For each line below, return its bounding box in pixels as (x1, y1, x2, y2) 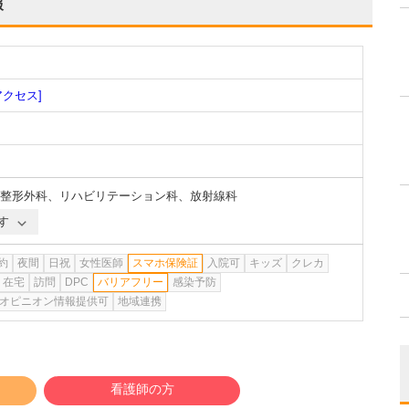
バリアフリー (98, 276, 163, 288)
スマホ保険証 (132, 257, 198, 269)
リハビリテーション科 (59, 189, 178, 203)
